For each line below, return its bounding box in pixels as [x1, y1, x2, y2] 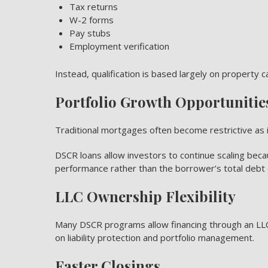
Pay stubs [69, 27, 111, 39]
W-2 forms [69, 14, 114, 26]
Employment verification [69, 40, 169, 52]
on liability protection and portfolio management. [55, 232, 254, 243]
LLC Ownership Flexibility [55, 187, 236, 206]
